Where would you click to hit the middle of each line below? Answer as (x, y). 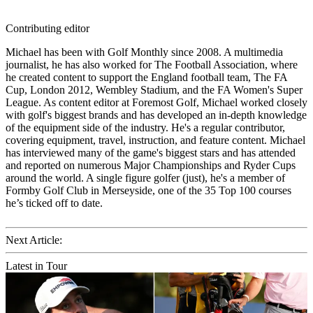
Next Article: (34, 240)
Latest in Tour (36, 265)
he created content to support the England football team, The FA (146, 77)
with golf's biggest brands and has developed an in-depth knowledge (156, 115)
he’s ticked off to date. (54, 203)
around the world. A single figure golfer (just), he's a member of (145, 177)
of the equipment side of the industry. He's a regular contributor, (145, 127)
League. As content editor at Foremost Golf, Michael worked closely (156, 102)
